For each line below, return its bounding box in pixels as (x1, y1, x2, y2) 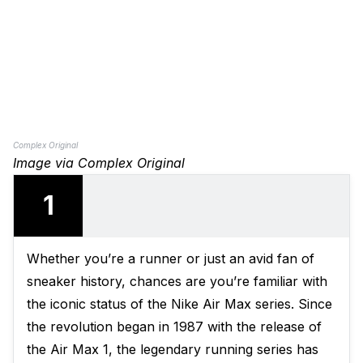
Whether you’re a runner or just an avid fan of (27, 250, 314, 267)
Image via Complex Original (13, 155, 185, 172)
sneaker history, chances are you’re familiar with (27, 273, 327, 290)
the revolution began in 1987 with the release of (27, 318, 322, 335)
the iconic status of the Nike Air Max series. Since (27, 296, 332, 313)
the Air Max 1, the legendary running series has (27, 341, 318, 358)
